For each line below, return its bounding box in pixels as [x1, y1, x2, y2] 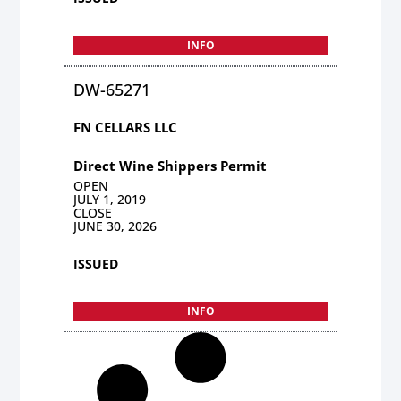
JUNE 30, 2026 [73, 217, 158, 235]
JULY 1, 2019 [73, 190, 147, 208]
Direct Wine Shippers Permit [73, 156, 268, 175]
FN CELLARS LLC [73, 117, 178, 136]
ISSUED [73, 254, 119, 272]
